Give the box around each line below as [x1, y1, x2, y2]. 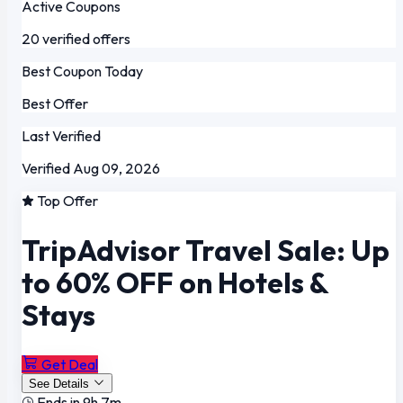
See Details [29, 377, 89, 391]
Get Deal [41, 355, 98, 374]
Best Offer [22, 94, 88, 113]
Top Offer [34, 192, 98, 210]
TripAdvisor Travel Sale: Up [22, 231, 390, 268]
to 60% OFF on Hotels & [22, 264, 328, 300]
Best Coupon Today [22, 62, 143, 81]
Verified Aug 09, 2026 [22, 159, 160, 178]
